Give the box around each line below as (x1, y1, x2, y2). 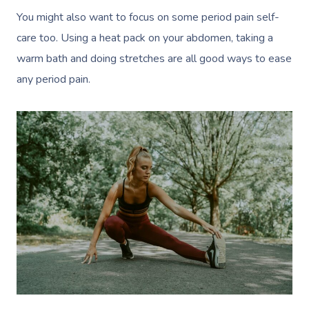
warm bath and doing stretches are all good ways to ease (17, 50, 292, 66)
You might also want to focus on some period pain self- (17, 9, 279, 25)
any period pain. (17, 71, 93, 87)
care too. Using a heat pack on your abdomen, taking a (17, 30, 273, 46)
